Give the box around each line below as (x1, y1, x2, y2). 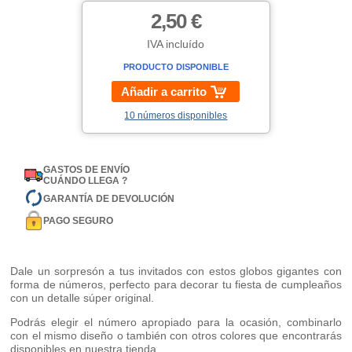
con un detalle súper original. (10, 291, 155, 305)
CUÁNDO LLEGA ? (43, 175, 128, 187)
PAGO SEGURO (43, 214, 114, 226)
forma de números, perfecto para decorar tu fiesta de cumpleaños (10, 278, 342, 291)
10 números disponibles (124, 110, 228, 122)
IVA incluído (147, 38, 205, 51)
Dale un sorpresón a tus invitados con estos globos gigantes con (10, 265, 342, 278)
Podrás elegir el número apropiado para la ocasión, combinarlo (10, 316, 342, 329)
